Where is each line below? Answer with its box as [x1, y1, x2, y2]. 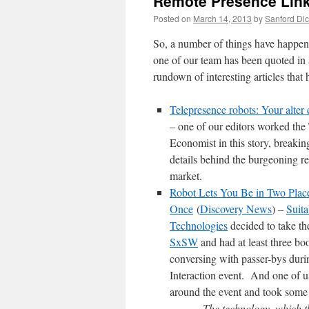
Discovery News [200, 201, 272, 216]
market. [170, 168, 202, 183]
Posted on [153, 12, 191, 24]
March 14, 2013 [193, 12, 252, 24]
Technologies [170, 218, 228, 232]
